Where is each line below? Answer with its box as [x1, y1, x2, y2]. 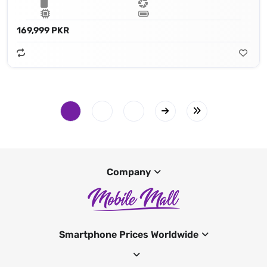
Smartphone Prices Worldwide [58, 229, 198, 241]
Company [106, 166, 151, 178]
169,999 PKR [17, 25, 69, 36]
